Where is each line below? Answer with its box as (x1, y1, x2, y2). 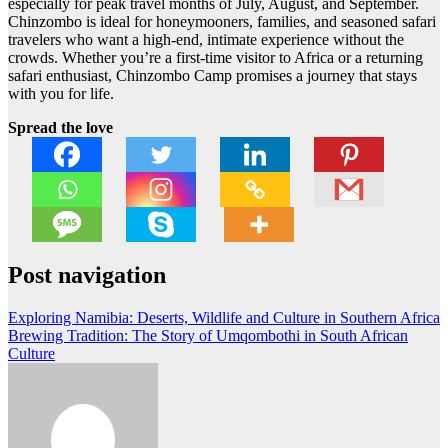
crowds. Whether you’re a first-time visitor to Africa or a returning (8, 49, 423, 67)
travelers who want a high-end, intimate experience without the (8, 31, 404, 49)
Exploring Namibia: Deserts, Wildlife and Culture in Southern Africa (8, 309, 440, 327)
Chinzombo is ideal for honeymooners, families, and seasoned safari (8, 13, 436, 31)
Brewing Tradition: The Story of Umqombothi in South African (8, 327, 408, 345)
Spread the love (8, 119, 113, 137)
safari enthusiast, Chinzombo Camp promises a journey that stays (8, 67, 417, 85)
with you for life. (8, 85, 114, 103)
